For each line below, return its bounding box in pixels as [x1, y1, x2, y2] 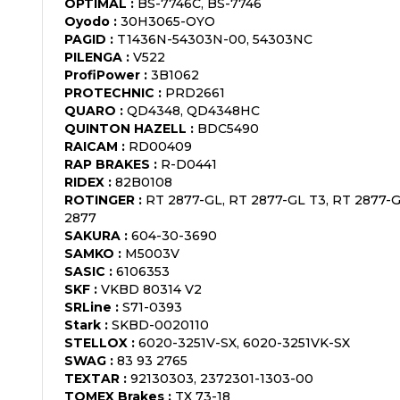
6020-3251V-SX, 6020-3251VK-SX [138, 334, 350, 351]
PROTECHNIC [64, 84, 154, 101]
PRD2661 [165, 84, 225, 101]
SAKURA [64, 227, 121, 244]
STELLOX [64, 334, 128, 351]
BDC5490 [197, 120, 259, 137]
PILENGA [64, 48, 122, 65]
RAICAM [64, 137, 118, 154]
